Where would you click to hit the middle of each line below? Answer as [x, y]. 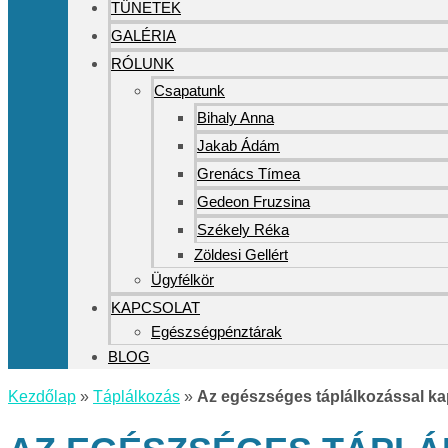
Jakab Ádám [238, 145]
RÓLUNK [142, 63]
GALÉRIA [143, 35]
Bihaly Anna [235, 117]
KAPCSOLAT [155, 307]
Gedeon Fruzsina [253, 201]
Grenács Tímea [248, 173]
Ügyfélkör [182, 279]
